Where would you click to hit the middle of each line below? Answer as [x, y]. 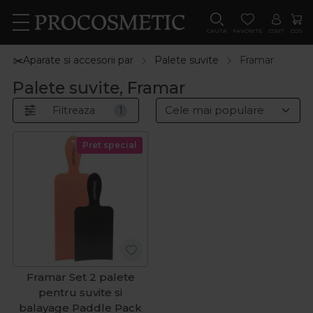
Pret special [110, 145]
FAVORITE [247, 31]
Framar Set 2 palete [80, 277]
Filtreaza [74, 110]
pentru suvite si [80, 293]
